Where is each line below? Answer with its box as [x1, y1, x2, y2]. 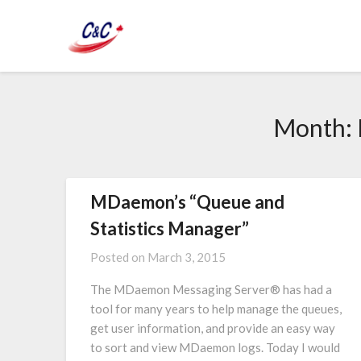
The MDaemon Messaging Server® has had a [90, 282, 332, 297]
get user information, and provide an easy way [90, 321, 335, 335]
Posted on [90, 250, 147, 264]
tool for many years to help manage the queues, [90, 301, 342, 316]
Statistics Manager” [90, 218, 249, 239]
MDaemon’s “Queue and [90, 191, 284, 213]
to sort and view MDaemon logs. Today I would [90, 340, 340, 355]
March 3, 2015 [147, 250, 226, 264]
